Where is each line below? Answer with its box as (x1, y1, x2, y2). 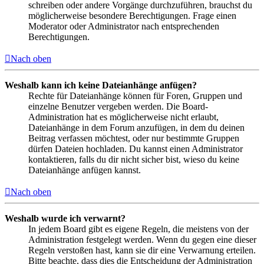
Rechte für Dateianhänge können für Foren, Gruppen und (28, 90, 242, 101)
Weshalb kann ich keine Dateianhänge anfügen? (5, 80, 197, 90)
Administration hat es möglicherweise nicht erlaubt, (28, 111, 219, 122)
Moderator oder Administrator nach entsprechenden (28, 21, 219, 31)
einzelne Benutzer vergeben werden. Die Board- (28, 101, 208, 111)
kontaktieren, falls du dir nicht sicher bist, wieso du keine (28, 154, 239, 164)
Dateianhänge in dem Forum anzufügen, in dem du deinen (28, 122, 245, 133)
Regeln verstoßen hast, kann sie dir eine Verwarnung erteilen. (28, 245, 256, 255)
